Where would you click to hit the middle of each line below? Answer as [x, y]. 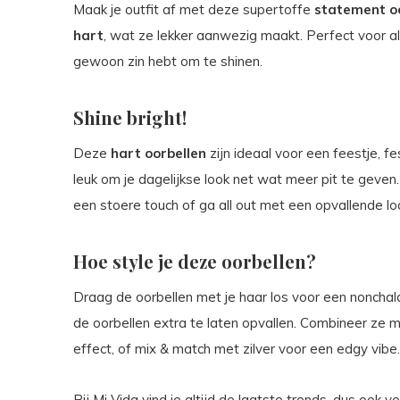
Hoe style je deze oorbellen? [195, 262]
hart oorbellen [158, 154]
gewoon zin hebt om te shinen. [168, 62]
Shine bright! [130, 118]
